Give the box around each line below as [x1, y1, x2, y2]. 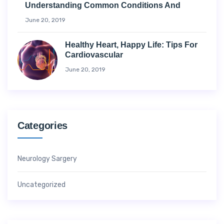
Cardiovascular [65, 50, 123, 59]
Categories [17, 120, 67, 131]
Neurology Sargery [17, 154, 77, 163]
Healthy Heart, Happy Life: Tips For [65, 40, 197, 49]
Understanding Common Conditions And [25, 1, 180, 10]
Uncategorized [17, 180, 65, 189]
